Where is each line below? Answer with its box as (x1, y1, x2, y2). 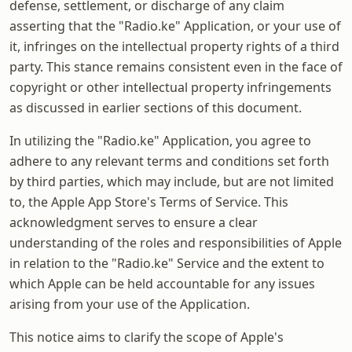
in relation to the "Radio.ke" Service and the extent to (9, 254, 324, 272)
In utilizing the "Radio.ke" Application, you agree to (9, 131, 311, 149)
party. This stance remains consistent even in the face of (9, 57, 343, 75)
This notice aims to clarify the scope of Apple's (9, 328, 284, 346)
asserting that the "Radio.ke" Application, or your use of (9, 16, 341, 35)
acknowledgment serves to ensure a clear (9, 213, 258, 231)
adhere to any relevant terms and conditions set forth (9, 152, 329, 170)
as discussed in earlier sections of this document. (9, 98, 302, 116)
